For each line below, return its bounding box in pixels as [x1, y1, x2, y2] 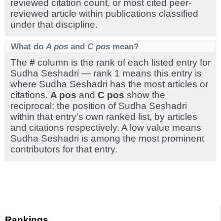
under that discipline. [10, 19, 98, 30]
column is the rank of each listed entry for [35, 57, 211, 68]
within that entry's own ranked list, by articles [10, 111, 197, 122]
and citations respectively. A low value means [10, 122, 201, 133]
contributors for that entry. [10, 144, 117, 154]
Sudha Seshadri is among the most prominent [10, 133, 204, 144]
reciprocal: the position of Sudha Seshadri [10, 101, 187, 111]
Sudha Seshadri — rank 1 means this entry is [10, 68, 202, 78]
